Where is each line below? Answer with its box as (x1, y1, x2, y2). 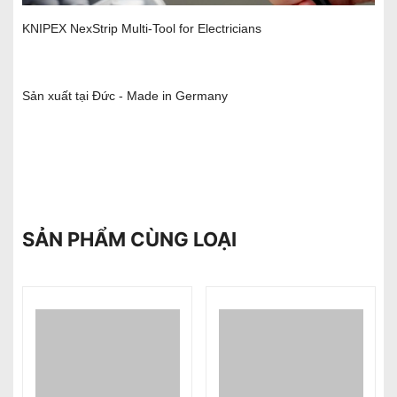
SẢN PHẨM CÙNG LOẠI (22, 227, 237, 251)
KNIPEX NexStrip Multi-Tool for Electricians (22, 20, 261, 35)
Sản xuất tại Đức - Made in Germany (22, 88, 228, 103)
